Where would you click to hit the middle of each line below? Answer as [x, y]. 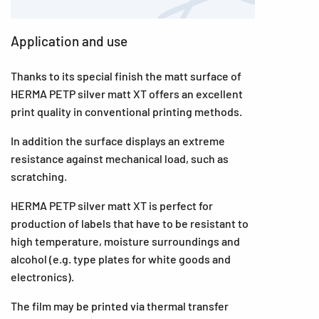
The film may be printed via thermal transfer [120, 306]
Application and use [69, 41]
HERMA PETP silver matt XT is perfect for [112, 205]
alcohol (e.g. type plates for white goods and [121, 259]
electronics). [42, 277]
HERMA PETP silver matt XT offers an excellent [128, 94]
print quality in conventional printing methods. [126, 111]
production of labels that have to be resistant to [130, 223]
